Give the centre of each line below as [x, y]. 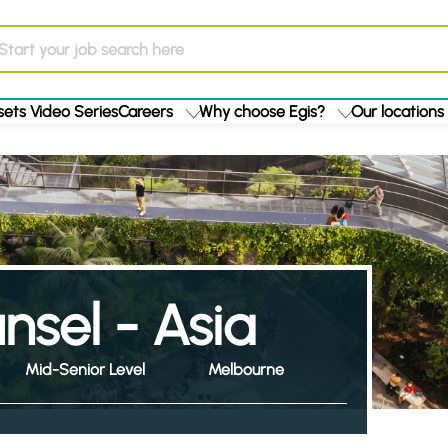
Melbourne [245, 369]
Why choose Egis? [262, 111]
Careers [145, 111]
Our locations [397, 111]
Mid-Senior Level [84, 369]
